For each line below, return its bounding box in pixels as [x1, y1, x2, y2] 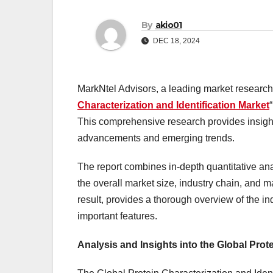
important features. [77, 211, 157, 222]
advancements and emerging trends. [77, 133, 235, 144]
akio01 [155, 19, 182, 31]
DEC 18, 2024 [151, 37, 200, 46]
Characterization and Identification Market [77, 100, 269, 111]
